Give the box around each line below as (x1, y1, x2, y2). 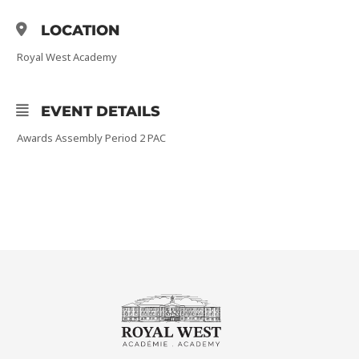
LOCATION (41, 21, 120, 39)
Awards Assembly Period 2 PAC (17, 130, 166, 145)
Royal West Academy (17, 49, 117, 64)
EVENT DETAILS (41, 102, 160, 120)
